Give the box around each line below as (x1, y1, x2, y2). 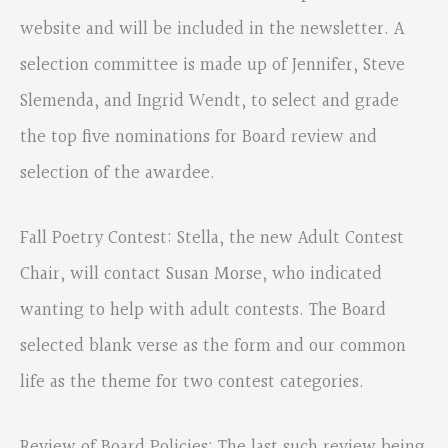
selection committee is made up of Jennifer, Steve (20, 50, 405, 80)
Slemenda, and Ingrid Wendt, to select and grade (20, 86, 399, 116)
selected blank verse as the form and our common (20, 332, 406, 362)
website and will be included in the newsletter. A (20, 14, 404, 44)
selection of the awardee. (20, 158, 215, 188)
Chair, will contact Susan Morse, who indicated (20, 260, 382, 290)
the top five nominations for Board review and (20, 122, 377, 152)
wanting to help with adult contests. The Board (20, 296, 386, 326)
